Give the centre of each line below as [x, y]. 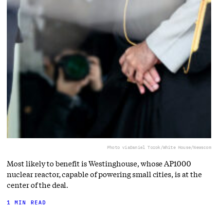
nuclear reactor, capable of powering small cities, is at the [104, 174]
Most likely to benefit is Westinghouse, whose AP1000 [99, 164]
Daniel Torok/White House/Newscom [170, 147]
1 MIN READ [27, 203]
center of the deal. [38, 185]
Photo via [118, 147]
